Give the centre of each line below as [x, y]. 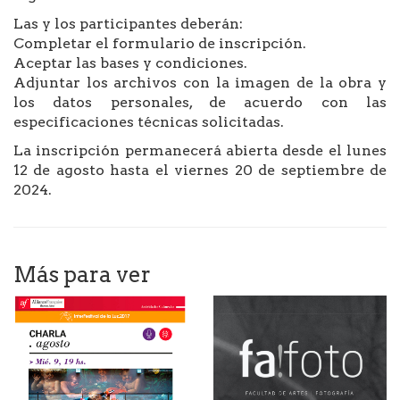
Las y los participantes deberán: [128, 24]
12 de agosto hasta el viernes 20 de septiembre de [200, 171]
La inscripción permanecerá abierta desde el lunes [200, 151]
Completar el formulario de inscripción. [160, 44]
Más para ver [82, 275]
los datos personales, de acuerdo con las [200, 103]
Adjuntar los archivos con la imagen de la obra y [200, 83]
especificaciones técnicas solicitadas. [149, 122]
